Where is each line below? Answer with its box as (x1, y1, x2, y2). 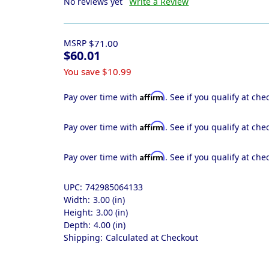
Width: (64, 193, 91, 205)
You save (64, 65, 100, 77)
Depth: (64, 219, 91, 231)
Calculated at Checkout (106, 231, 199, 243)
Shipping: (64, 231, 103, 243)
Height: (64, 206, 94, 218)
